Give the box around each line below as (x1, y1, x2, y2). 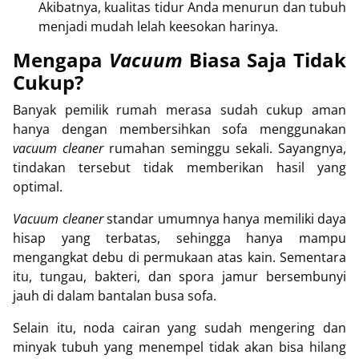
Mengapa (13, 46, 109, 74)
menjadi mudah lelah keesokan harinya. (38, 18, 278, 36)
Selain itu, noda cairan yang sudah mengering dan (13, 319, 346, 337)
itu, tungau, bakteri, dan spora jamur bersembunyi (13, 268, 346, 286)
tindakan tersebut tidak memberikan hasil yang (13, 159, 346, 177)
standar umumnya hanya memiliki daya (103, 210, 346, 228)
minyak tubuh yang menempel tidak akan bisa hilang (13, 338, 346, 357)
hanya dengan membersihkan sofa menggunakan (13, 120, 346, 139)
